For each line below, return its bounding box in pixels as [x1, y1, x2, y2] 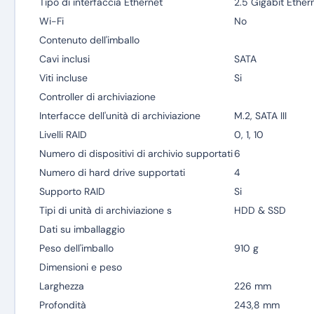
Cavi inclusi [39, 53, 90, 65]
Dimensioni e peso [39, 261, 122, 273]
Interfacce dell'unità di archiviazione [39, 109, 200, 122]
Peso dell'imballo [39, 242, 114, 254]
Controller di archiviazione [39, 90, 156, 103]
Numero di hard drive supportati [39, 166, 185, 179]
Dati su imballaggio [39, 223, 125, 235]
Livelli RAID [39, 128, 87, 141]
